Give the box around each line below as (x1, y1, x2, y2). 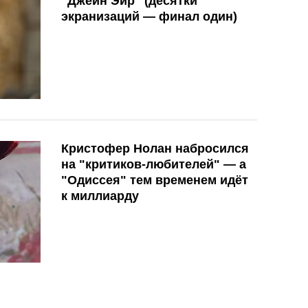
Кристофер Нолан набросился (61, 141, 249, 155)
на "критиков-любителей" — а (61, 157, 246, 171)
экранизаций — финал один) (61, 9, 237, 23)
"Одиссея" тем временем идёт (61, 173, 248, 187)
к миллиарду (61, 188, 139, 203)
